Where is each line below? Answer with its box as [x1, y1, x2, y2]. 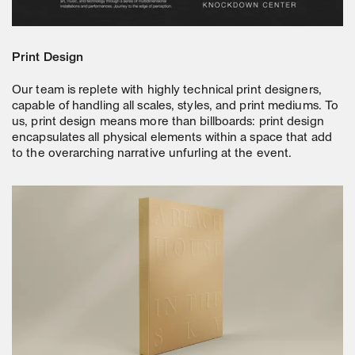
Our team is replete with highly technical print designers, [12, 84, 322, 96]
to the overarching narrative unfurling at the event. [12, 147, 292, 159]
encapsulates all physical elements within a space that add [12, 132, 332, 143]
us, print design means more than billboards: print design [12, 116, 324, 128]
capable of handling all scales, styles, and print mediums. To [12, 100, 339, 112]
